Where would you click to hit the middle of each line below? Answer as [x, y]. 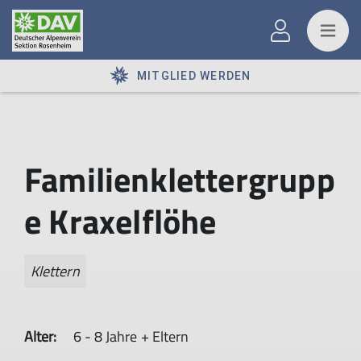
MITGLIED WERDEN [194, 76]
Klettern [55, 271]
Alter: [41, 336]
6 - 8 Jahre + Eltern [131, 336]
